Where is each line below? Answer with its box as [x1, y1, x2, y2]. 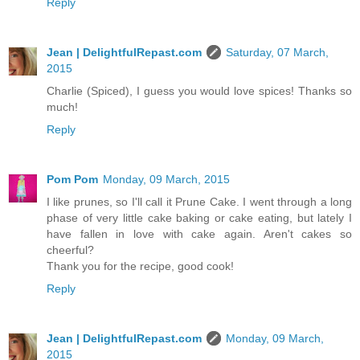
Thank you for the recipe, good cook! [47, 259, 234, 272]
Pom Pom [47, 172, 98, 186]
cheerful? [47, 243, 94, 256]
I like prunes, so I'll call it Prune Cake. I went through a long [47, 194, 352, 208]
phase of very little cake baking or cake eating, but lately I [47, 211, 352, 224]
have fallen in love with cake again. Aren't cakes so [47, 227, 352, 240]
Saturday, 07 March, [226, 45, 329, 59]
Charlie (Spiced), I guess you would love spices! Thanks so [47, 84, 352, 97]
